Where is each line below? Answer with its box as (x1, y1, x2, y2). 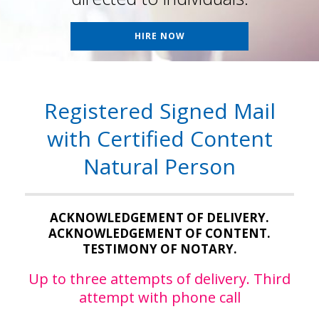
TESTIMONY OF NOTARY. (82, 241, 237, 257)
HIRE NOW (134, 30, 185, 42)
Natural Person (83, 152, 236, 181)
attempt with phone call (78, 288, 241, 307)
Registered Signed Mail (43, 96, 276, 125)
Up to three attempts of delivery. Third (28, 269, 291, 288)
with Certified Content (46, 124, 273, 153)
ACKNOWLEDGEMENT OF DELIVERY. (50, 209, 269, 226)
